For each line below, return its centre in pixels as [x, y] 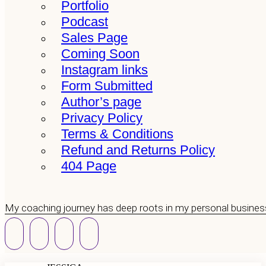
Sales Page [94, 38]
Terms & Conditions [117, 134]
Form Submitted [107, 86]
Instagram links [104, 70]
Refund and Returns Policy [138, 150]
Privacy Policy [102, 118]
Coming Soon [100, 54]
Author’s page [101, 102]
